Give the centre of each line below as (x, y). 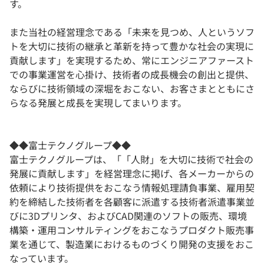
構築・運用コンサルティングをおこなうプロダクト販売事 (132, 230)
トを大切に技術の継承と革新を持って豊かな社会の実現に (132, 46)
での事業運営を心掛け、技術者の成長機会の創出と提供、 (132, 75)
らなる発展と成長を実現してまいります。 (98, 103)
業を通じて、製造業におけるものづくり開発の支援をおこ (132, 244)
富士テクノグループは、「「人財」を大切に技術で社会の (131, 159)
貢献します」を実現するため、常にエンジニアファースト (132, 60)
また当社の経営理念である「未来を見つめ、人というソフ (132, 32)
